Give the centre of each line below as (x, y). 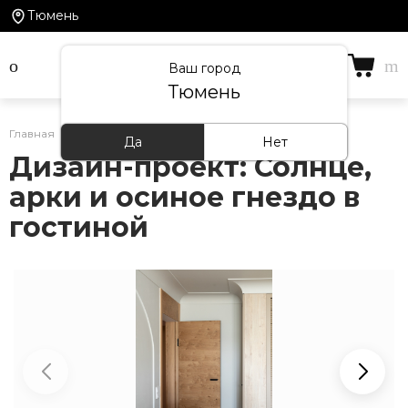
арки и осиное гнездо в (184, 197)
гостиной (79, 227)
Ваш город (204, 68)
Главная (32, 133)
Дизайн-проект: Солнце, (190, 167)
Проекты (105, 133)
